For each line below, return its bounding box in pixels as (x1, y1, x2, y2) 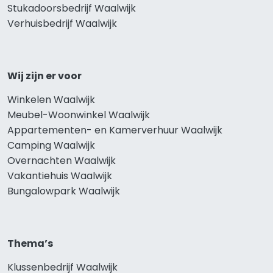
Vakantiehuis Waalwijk (7, 169, 112, 183)
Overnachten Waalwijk (7, 154, 116, 168)
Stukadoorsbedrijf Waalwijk (7, 1, 136, 16)
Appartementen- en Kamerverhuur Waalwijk (7, 123, 222, 138)
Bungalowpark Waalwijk (7, 184, 120, 199)
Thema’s (7, 236, 53, 251)
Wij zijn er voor (7, 69, 82, 83)
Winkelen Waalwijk (7, 93, 95, 107)
